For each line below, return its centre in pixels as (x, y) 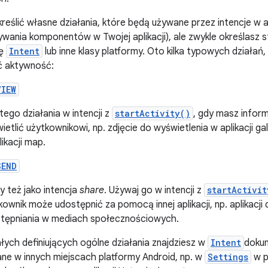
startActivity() (153, 113)
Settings (228, 257)
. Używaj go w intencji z (154, 190)
